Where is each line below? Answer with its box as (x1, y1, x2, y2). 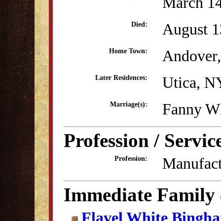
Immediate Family (64, 184, 220, 205)
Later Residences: (95, 74, 147, 81)
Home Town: (109, 47, 147, 55)
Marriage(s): (110, 101, 147, 108)
